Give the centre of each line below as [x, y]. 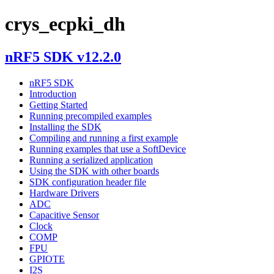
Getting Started [58, 105]
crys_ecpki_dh [65, 24]
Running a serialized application [91, 160]
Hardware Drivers [64, 193]
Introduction [53, 94]
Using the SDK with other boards [94, 171]
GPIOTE [47, 259]
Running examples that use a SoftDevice [108, 149]
